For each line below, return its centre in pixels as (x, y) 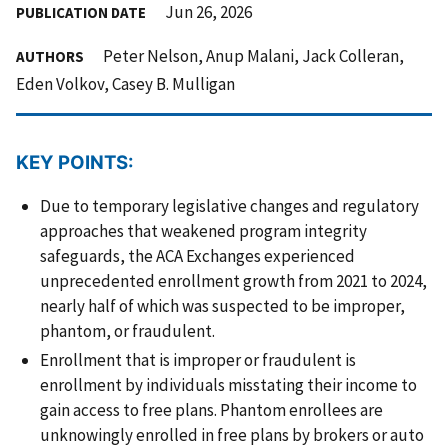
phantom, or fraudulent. (127, 330)
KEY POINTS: (75, 162)
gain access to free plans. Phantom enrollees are (211, 410)
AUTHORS (50, 56)
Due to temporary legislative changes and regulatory (229, 205)
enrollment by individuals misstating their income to (228, 385)
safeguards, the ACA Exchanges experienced (197, 255)
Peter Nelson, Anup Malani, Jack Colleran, (252, 55)
